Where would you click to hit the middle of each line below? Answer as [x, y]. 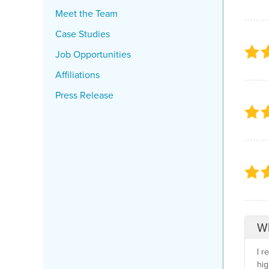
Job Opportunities [93, 54]
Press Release [84, 95]
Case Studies [83, 34]
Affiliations [77, 74]
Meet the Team [86, 13]
